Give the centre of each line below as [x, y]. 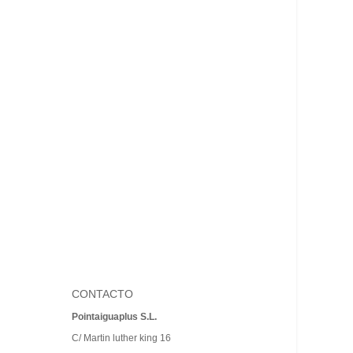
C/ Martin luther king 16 [121, 338]
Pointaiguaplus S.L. [114, 317]
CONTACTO [102, 294]
